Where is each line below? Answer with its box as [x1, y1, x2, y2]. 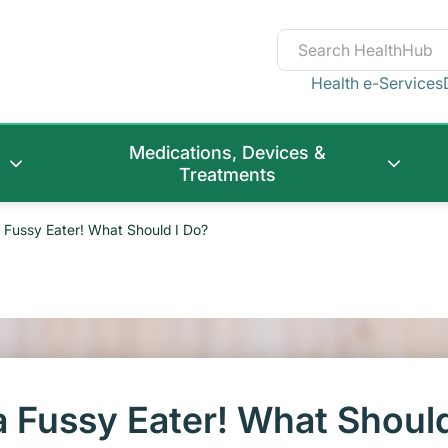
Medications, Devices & [128, 142, 326, 164]
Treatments [178, 164, 276, 186]
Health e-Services [311, 72, 443, 93]
